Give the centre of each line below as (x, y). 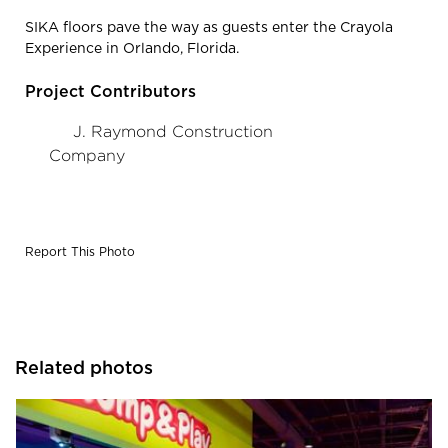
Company (87, 155)
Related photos (84, 368)
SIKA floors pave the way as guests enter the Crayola (209, 27)
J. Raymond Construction (173, 131)
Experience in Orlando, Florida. (132, 48)
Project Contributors (110, 91)
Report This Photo (80, 251)
